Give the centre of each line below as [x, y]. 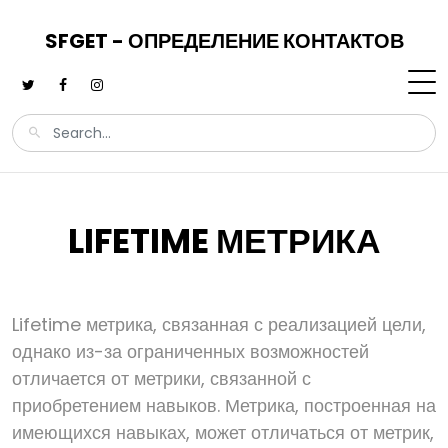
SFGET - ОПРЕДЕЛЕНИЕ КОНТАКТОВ [224, 41]
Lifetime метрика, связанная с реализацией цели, [219, 324]
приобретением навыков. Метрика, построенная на [224, 405]
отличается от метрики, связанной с [161, 378]
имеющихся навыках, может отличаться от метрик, [223, 432]
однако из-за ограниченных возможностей [190, 351]
